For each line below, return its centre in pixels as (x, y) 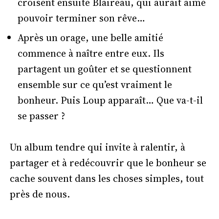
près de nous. (40, 194)
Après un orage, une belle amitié (90, 37)
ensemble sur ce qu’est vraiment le (95, 84)
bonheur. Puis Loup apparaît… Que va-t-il (110, 100)
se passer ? (41, 116)
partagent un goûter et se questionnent (105, 69)
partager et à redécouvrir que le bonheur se (108, 163)
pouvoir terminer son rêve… (81, 18)
